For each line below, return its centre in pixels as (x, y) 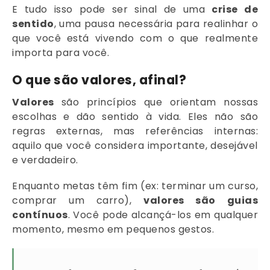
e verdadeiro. (45, 160)
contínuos (40, 215)
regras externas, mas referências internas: (135, 131)
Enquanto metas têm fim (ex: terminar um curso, (135, 186)
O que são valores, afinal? (99, 80)
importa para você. (61, 52)
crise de (235, 9)
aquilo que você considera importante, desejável (135, 145)
